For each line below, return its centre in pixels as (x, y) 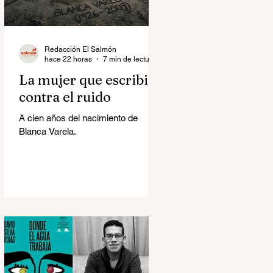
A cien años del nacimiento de (78, 118)
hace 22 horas (68, 59)
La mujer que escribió (87, 80)
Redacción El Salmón (80, 49)
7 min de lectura (129, 59)
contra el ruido (65, 97)
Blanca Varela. (48, 131)
